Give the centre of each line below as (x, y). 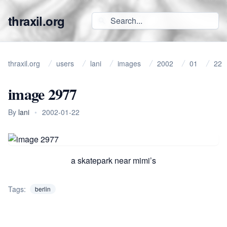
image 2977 (43, 94)
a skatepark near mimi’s (113, 160)
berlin (43, 189)
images (129, 63)
